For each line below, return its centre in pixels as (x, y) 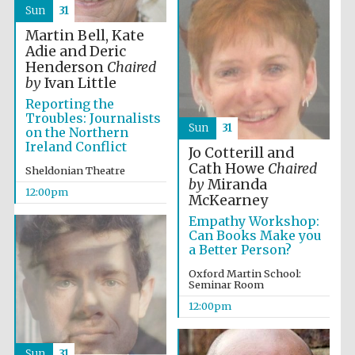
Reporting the (69, 104)
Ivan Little (78, 83)
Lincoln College (300, 127)
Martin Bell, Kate (84, 36)
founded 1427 (300, 134)
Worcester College (300, 264)
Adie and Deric (75, 52)
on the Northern (76, 132)
